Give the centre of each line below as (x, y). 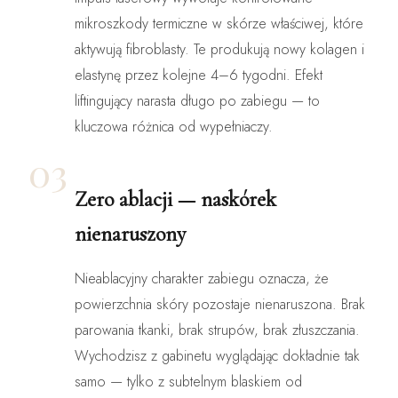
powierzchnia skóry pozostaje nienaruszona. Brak (220, 304)
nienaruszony (130, 234)
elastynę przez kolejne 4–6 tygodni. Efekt (199, 75)
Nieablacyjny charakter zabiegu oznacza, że (202, 278)
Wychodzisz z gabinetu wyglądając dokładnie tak (217, 355)
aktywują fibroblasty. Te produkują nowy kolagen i (219, 49)
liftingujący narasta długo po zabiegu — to (197, 100)
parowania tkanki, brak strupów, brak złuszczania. (217, 330)
